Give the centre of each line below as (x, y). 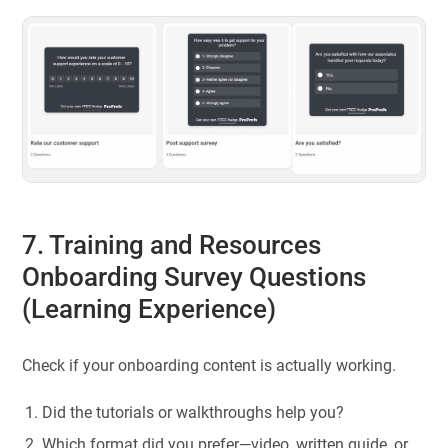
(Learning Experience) (149, 309)
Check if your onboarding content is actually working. (209, 365)
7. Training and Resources (172, 245)
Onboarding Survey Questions (194, 277)
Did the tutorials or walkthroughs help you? (193, 412)
